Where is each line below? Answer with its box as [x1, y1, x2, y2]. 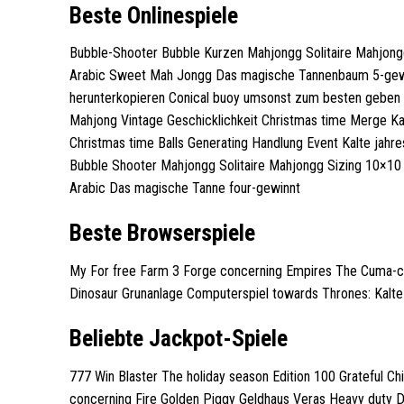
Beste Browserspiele [69, 219, 255, 247]
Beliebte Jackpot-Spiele [69, 324, 288, 352]
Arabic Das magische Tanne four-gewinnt [69, 179, 300, 197]
